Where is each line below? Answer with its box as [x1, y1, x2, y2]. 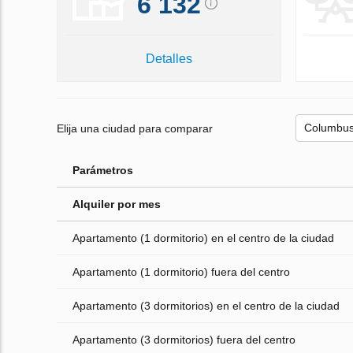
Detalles [145, 52, 192, 66]
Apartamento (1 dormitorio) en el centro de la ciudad [72, 232, 334, 245]
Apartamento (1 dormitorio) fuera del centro [72, 266, 290, 279]
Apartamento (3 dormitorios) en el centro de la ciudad [72, 299, 340, 313]
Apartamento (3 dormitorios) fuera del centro [72, 333, 295, 347]
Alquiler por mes [72, 198, 161, 211]
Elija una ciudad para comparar [57, 121, 213, 135]
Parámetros [72, 164, 133, 177]
